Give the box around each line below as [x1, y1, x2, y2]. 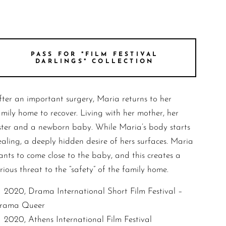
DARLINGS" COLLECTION [35, 58, 154, 65]
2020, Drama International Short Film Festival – [4, 187, 183, 196]
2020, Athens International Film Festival [4, 215, 152, 224]
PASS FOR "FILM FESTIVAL [30, 51, 159, 58]
